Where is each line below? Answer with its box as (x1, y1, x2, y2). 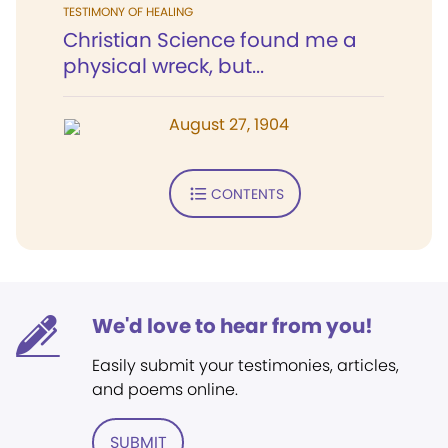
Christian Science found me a (63, 26, 357, 54)
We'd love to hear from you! (92, 312, 373, 340)
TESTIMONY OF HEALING (63, 3, 193, 20)
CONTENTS (210, 183, 284, 204)
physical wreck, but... (63, 52, 264, 80)
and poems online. (92, 378, 238, 401)
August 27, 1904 (169, 113, 289, 136)
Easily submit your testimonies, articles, (92, 354, 399, 377)
